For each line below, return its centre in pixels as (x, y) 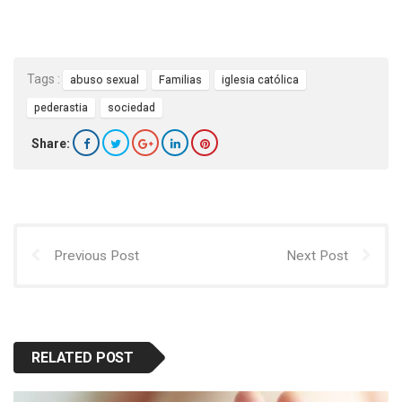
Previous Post (96, 256)
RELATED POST (83, 358)
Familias (180, 80)
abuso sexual (105, 80)
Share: (51, 144)
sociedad (131, 108)
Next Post (317, 256)
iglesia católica (260, 80)
